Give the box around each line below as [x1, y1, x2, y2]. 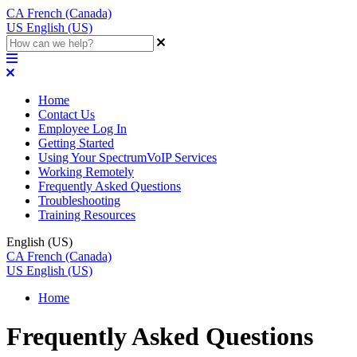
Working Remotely [38, 165, 134, 178]
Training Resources [38, 208, 135, 222]
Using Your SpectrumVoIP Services [38, 151, 217, 164]
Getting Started [38, 136, 114, 150]
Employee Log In [38, 122, 127, 135]
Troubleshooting [38, 194, 120, 207]
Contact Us [38, 108, 95, 121]
